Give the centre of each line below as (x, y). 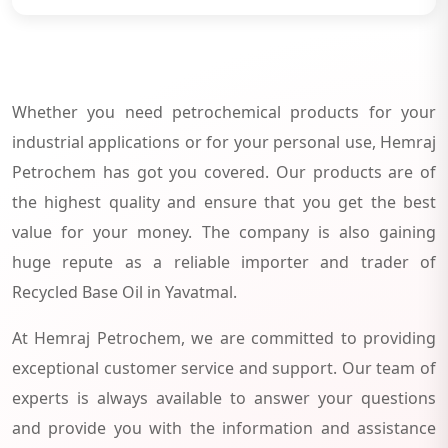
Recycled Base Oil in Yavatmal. (124, 291)
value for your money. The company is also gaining (224, 231)
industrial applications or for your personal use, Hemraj (224, 141)
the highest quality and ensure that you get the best (224, 201)
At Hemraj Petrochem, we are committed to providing (224, 337)
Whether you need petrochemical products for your (224, 111)
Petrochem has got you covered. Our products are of (224, 171)
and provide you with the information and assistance (224, 427)
